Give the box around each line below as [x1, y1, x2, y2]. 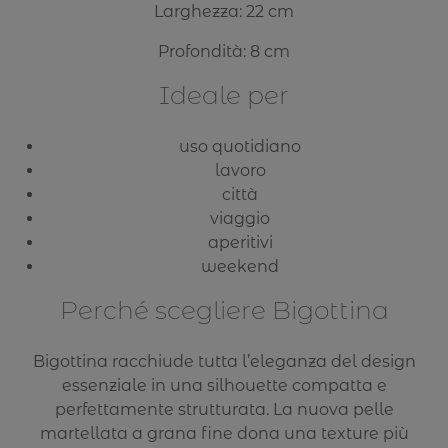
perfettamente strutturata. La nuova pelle [54, 400, 394, 420]
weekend [201, 257, 279, 277]
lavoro [214, 161, 266, 181]
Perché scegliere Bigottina [59, 295, 389, 326]
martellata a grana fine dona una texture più [39, 424, 409, 444]
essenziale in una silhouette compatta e [61, 376, 387, 396]
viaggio [210, 209, 270, 229]
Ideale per [159, 79, 289, 110]
